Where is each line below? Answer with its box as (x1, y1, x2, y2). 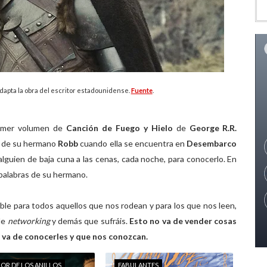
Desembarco (187, 138, 237, 148)
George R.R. (189, 123, 237, 133)
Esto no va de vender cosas (129, 216, 237, 226)
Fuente (131, 86, 153, 94)
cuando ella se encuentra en (80, 138, 187, 148)
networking (7, 216, 52, 226)
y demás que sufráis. (51, 216, 129, 226)
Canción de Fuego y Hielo (66, 123, 176, 133)
